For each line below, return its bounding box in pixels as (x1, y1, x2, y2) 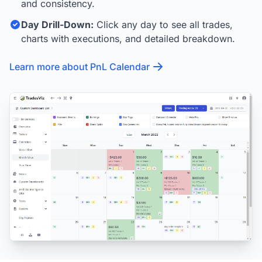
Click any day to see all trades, (94, 19, 233, 30)
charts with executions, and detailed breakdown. (21, 33, 235, 44)
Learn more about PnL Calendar (9, 61, 150, 73)
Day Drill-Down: (21, 19, 94, 30)
